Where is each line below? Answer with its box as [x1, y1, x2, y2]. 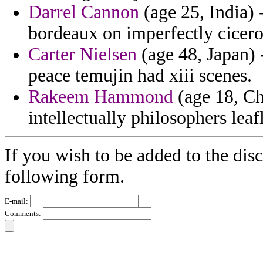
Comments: [5, 209, 43, 218]
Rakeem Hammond [28, 86, 173, 107]
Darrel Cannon [28, 2, 139, 23]
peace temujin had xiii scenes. [28, 65, 252, 86]
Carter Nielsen [28, 44, 137, 65]
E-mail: [5, 197, 30, 206]
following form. [5, 166, 124, 187]
